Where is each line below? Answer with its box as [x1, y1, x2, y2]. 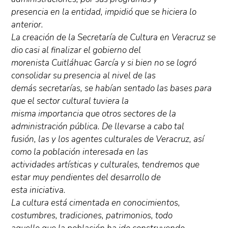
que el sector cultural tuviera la [11, 95, 129, 107]
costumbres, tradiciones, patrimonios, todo [11, 210, 173, 221]
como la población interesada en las [11, 146, 149, 158]
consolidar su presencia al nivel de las [11, 70, 156, 81]
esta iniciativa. [11, 184, 66, 196]
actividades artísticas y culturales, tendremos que [11, 159, 200, 170]
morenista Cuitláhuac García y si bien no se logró [11, 57, 197, 69]
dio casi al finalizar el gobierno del [11, 44, 141, 56]
